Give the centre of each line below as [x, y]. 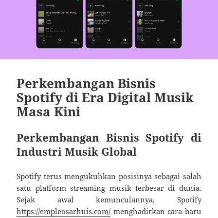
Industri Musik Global [77, 151]
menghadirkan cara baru [156, 211]
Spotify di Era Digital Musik [105, 97]
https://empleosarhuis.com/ [64, 211]
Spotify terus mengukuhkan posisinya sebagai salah [109, 176]
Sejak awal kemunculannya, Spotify [109, 199]
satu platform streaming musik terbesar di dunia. [109, 188]
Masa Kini [49, 111]
